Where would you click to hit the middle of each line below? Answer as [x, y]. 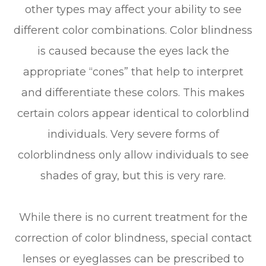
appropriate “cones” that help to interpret [133, 72]
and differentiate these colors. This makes [133, 93]
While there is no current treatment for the [133, 218]
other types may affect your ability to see [133, 10]
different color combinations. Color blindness [133, 31]
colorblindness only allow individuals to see [133, 155]
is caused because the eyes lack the [133, 51]
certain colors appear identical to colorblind [133, 114]
